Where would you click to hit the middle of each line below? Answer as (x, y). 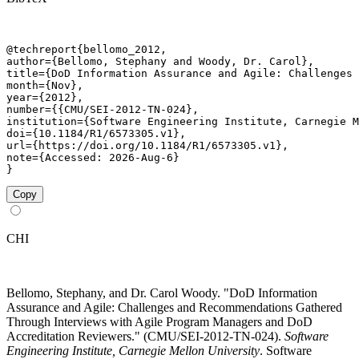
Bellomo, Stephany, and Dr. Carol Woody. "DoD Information (162, 293)
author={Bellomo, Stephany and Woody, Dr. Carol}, (160, 62)
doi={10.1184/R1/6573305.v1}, (96, 134)
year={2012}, (45, 98)
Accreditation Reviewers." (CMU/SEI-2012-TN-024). (145, 337)
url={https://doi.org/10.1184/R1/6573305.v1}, (147, 146)
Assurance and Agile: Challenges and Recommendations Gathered (174, 308)
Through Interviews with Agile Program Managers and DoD (159, 322)
